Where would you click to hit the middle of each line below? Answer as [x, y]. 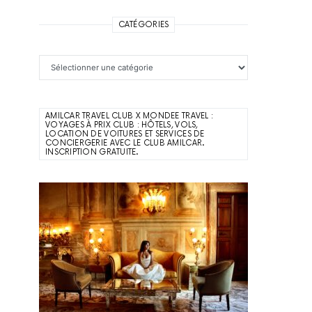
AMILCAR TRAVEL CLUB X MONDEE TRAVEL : [130, 116]
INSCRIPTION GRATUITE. [92, 152]
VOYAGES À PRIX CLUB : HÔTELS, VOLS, [122, 125]
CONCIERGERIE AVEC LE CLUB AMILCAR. [125, 143]
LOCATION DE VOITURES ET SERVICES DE [125, 134]
